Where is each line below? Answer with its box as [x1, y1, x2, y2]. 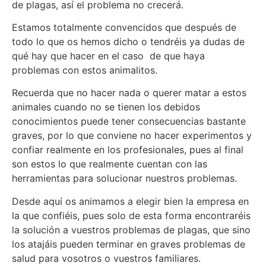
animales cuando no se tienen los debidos [12, 101, 200, 113]
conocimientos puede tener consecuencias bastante [12, 115, 246, 128]
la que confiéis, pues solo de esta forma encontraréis [12, 209, 251, 221]
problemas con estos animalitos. [12, 64, 157, 76]
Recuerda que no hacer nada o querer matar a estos [12, 87, 246, 99]
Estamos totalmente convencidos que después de [12, 21, 236, 33]
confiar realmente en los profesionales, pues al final [12, 144, 243, 156]
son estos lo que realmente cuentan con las [12, 158, 207, 170]
